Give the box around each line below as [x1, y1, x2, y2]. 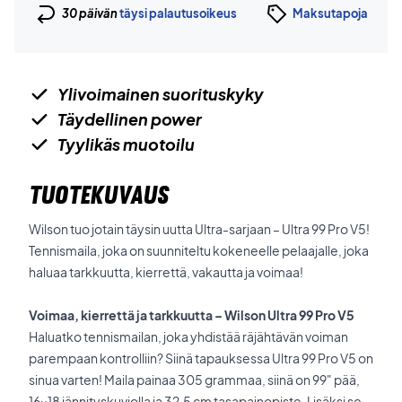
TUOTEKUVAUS [29, 179, 169, 210]
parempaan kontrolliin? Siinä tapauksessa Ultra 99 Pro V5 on [29, 350, 373, 366]
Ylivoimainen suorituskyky [57, 83, 264, 104]
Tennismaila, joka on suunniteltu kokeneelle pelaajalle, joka [29, 242, 369, 258]
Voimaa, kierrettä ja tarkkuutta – [29, 307, 224, 323]
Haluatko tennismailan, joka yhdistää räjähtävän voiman [29, 328, 348, 345]
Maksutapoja [292, 5, 368, 21]
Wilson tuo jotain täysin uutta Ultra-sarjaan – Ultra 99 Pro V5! [29, 221, 370, 237]
